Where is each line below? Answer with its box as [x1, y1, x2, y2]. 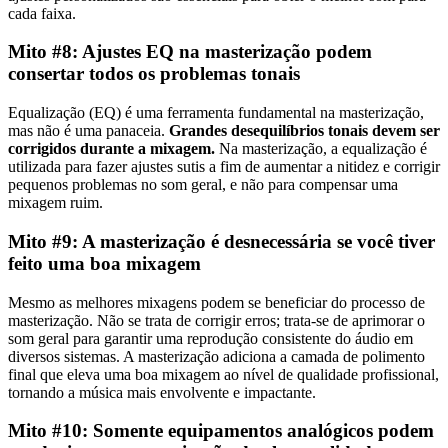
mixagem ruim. [8, 194, 103, 212]
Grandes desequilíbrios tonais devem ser [169, 122, 440, 140]
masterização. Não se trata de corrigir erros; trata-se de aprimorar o [8, 311, 425, 329]
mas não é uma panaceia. [8, 122, 169, 140]
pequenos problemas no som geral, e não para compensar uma [8, 176, 398, 194]
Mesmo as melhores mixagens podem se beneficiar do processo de [8, 293, 425, 311]
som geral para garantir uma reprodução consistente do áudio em [8, 329, 413, 347]
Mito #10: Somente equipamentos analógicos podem [8, 420, 434, 442]
